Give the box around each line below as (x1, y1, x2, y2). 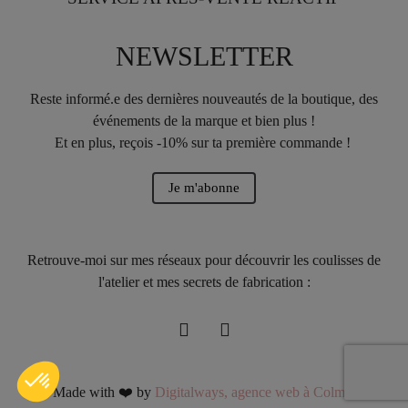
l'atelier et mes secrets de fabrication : (97, 273, 311, 290)
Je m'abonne (168, 179, 240, 195)
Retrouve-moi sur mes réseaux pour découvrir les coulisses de (27, 251, 381, 268)
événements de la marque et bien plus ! (93, 112, 315, 128)
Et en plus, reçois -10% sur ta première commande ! (54, 134, 354, 150)
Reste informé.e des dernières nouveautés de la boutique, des (30, 90, 378, 107)
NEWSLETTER (115, 40, 293, 71)
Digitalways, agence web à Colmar (154, 383, 356, 400)
